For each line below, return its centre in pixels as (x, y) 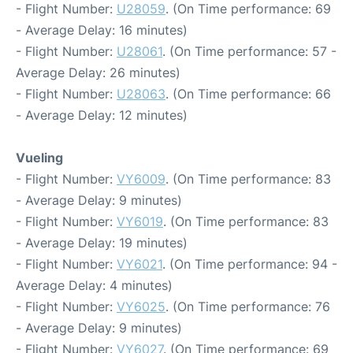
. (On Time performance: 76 (248, 307)
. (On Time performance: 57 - (249, 51)
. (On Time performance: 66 (248, 94)
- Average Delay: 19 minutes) (102, 243)
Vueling (39, 158)
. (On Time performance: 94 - (250, 264)
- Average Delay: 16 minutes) (102, 30)
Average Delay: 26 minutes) (98, 72)
